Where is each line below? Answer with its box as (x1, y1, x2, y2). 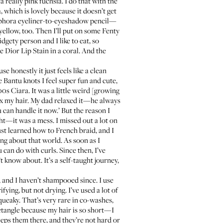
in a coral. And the (49, 45, 106, 55)
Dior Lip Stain (5, 45, 49, 55)
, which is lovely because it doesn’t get (1, 5, 116, 15)
